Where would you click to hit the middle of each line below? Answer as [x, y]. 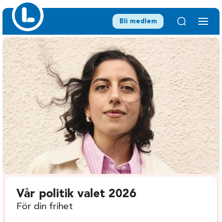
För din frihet [45, 207]
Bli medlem [138, 21]
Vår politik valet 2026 [77, 194]
